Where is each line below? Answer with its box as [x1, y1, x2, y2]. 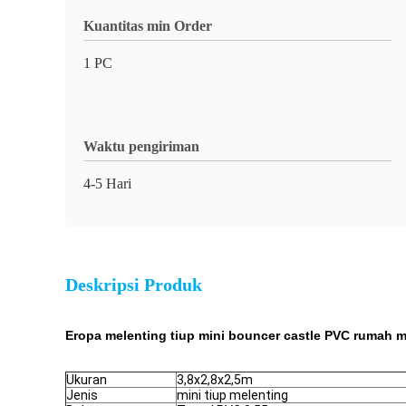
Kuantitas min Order [83, 18, 212, 34]
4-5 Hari [83, 176, 131, 191]
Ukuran [66, 372, 107, 387]
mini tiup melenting [177, 388, 288, 402]
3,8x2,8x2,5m [177, 372, 253, 387]
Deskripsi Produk [65, 275, 202, 295]
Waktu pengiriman [83, 139, 199, 154]
